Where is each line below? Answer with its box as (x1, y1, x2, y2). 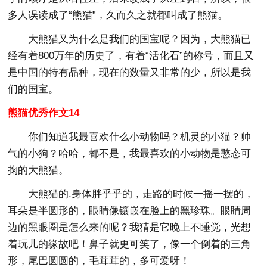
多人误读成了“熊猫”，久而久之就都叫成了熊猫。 (8, 9, 228, 21)
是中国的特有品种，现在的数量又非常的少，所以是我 (8, 66, 252, 78)
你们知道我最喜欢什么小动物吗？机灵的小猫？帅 (28, 131, 252, 142)
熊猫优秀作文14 (8, 107, 80, 119)
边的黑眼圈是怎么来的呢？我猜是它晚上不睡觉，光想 (8, 221, 252, 233)
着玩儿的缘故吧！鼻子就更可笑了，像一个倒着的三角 (8, 238, 252, 250)
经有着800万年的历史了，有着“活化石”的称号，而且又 (8, 49, 254, 61)
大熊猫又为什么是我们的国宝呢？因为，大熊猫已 (28, 33, 252, 45)
